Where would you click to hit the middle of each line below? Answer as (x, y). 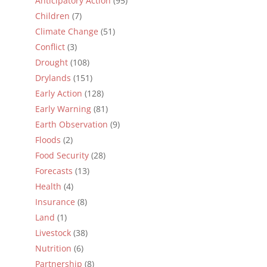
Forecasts (54, 170)
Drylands (53, 77)
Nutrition (53, 248)
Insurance (55, 201)
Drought (51, 62)
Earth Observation (71, 124)
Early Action (58, 93)
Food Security (62, 155)
